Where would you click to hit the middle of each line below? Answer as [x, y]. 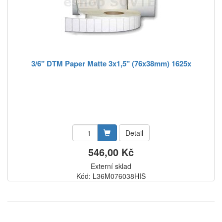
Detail [134, 133]
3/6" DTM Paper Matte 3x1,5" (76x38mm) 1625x [111, 63]
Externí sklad [111, 166]
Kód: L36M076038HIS [111, 176]
